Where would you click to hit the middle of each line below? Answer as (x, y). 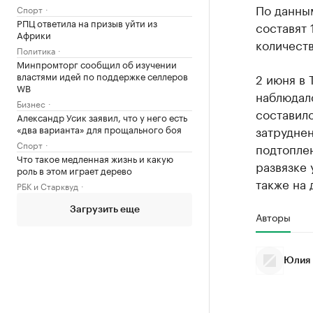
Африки (34, 34)
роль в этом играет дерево (74, 169)
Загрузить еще (104, 209)
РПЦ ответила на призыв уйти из (87, 22)
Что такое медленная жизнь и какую (95, 158)
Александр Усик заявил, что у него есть (102, 116)
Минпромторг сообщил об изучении (97, 63)
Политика (36, 50)
